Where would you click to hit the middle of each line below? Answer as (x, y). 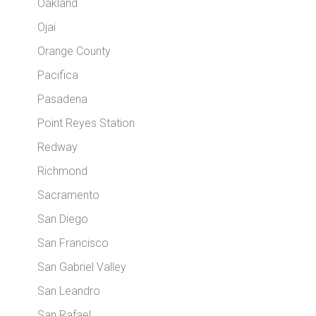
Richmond (63, 171)
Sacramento (69, 195)
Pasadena (63, 99)
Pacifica (58, 75)
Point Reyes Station (86, 123)
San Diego (63, 219)
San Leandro (69, 291)
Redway (58, 147)
